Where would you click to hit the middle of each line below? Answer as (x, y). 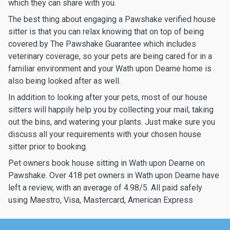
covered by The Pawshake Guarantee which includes (102, 44)
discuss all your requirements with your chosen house (105, 134)
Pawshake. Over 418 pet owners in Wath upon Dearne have (114, 175)
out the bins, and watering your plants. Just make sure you (112, 122)
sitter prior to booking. (48, 147)
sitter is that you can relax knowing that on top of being (106, 32)
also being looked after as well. (64, 81)
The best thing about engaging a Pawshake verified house (112, 19)
